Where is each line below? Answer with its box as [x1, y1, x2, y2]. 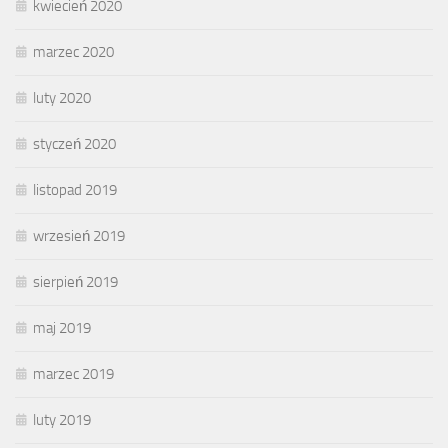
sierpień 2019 [33, 273, 118, 292]
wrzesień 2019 [33, 227, 125, 246]
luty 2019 [33, 411, 91, 430]
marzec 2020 [33, 43, 114, 62]
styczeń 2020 [33, 135, 116, 154]
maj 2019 [33, 319, 91, 338]
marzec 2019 [33, 365, 114, 384]
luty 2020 [33, 89, 91, 108]
